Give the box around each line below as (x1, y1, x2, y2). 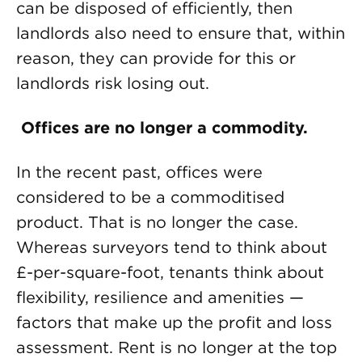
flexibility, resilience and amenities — (16, 288, 304, 307)
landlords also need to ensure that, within (16, 23, 345, 43)
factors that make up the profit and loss (16, 313, 332, 332)
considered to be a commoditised (16, 187, 284, 207)
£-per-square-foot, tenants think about (16, 263, 324, 282)
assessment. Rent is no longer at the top (16, 338, 337, 357)
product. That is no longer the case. (16, 213, 303, 232)
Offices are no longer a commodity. (21, 118, 308, 137)
